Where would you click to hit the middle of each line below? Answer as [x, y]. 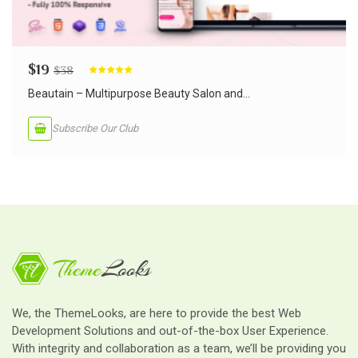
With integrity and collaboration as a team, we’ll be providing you [179, 348]
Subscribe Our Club [95, 129]
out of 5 [102, 85]
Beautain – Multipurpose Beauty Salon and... [139, 93]
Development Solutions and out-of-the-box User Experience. [170, 330]
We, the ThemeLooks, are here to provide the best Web [157, 313]
